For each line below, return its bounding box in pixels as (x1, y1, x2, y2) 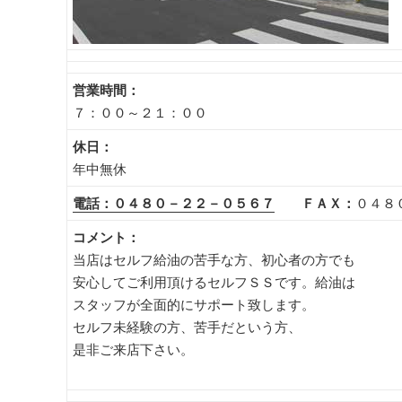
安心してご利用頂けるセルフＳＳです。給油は (73, 273, 356, 292)
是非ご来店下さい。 (73, 340, 195, 359)
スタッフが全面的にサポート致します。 (73, 295, 316, 314)
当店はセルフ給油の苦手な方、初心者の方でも (73, 250, 356, 269)
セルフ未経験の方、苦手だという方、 (73, 318, 302, 336)
